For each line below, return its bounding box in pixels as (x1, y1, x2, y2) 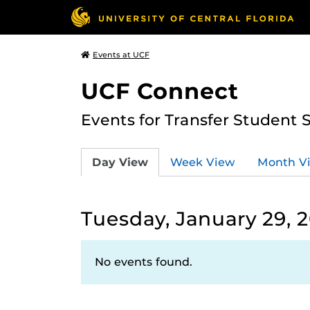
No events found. (95, 255, 192, 268)
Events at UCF (93, 50, 149, 60)
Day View (92, 155, 148, 169)
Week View (170, 155, 235, 169)
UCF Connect (81, 77, 239, 104)
